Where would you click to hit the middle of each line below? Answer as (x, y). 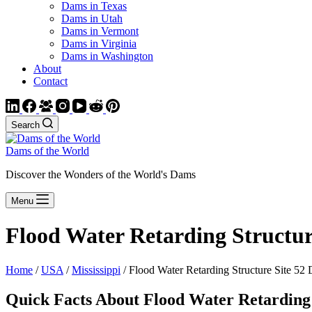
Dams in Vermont (100, 31)
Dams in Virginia (99, 44)
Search (25, 125)
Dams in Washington (107, 56)
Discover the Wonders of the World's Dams (101, 174)
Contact (50, 81)
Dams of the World (47, 151)
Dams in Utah (92, 18)
